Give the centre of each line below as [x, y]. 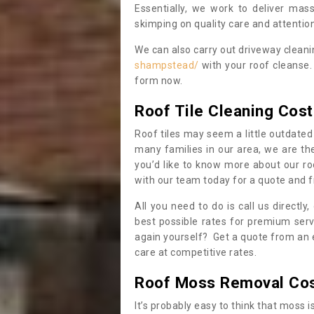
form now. [159, 81]
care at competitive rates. [196, 252]
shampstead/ [167, 65]
